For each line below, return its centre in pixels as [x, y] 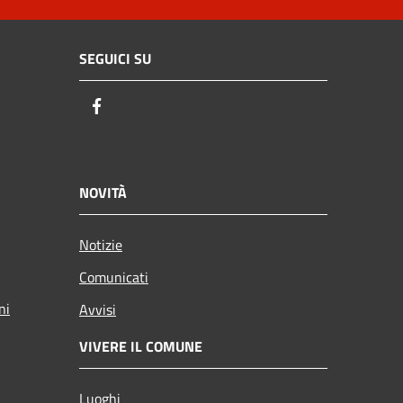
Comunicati [114, 277]
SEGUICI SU [115, 59]
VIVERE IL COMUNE [141, 346]
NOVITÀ [103, 192]
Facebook [139, 107]
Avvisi [98, 309]
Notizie [101, 244]
